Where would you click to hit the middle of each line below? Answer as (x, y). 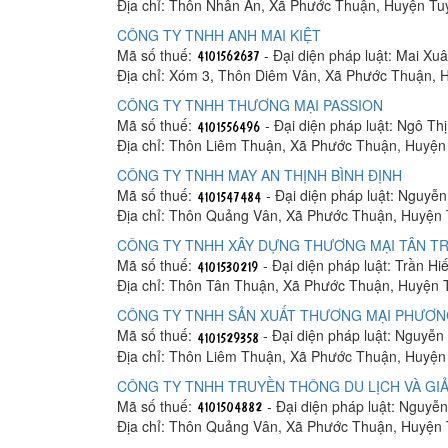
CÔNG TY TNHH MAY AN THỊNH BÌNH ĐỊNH (259, 174)
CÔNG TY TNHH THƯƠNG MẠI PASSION (250, 104)
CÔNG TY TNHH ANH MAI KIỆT (219, 34)
